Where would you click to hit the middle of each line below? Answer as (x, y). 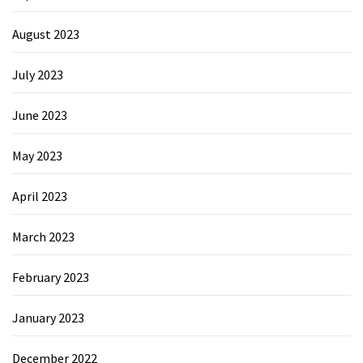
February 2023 (51, 277)
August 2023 (46, 34)
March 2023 (43, 236)
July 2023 (38, 74)
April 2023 (40, 196)
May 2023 (37, 155)
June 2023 (40, 115)
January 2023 (48, 317)
